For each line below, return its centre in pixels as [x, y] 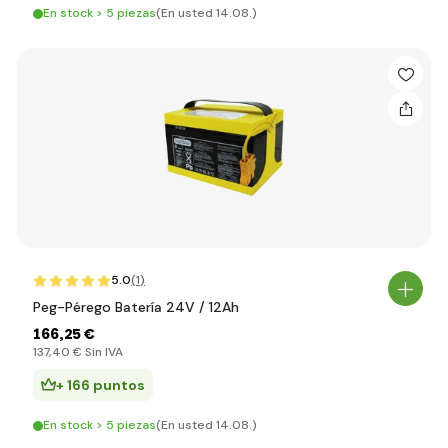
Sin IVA [102, 352]
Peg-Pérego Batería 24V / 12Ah [136, 307]
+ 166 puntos [100, 385]
